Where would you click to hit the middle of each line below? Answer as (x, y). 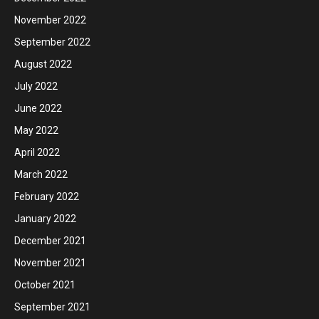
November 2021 (50, 262)
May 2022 (36, 130)
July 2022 (36, 86)
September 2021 (52, 307)
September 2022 (52, 42)
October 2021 (45, 284)
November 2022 (50, 20)
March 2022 (41, 174)
